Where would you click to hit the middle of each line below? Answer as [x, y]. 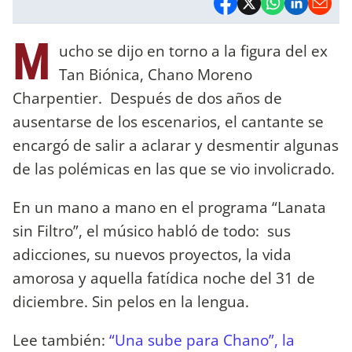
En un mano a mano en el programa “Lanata [169, 207]
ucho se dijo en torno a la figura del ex [193, 50]
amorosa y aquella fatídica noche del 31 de [164, 277]
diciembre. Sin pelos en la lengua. [131, 301]
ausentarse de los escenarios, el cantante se [168, 121]
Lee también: [61, 339]
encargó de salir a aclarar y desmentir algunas [176, 145]
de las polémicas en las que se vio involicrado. [174, 168]
